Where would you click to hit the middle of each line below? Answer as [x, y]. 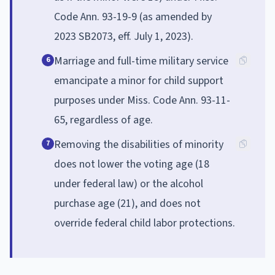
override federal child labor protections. [145, 223]
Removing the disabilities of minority [139, 144]
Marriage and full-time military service [141, 61]
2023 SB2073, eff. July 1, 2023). [124, 36]
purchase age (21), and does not [127, 203]
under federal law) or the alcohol [129, 184]
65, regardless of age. [103, 120]
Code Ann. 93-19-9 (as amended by [133, 17]
